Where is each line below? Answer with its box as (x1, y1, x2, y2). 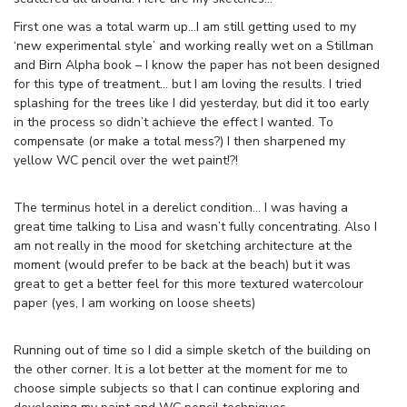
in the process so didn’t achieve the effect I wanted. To (14, 113, 333, 131)
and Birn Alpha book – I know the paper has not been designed (14, 55, 380, 74)
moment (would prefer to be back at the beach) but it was (14, 255, 351, 273)
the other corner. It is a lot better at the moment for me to (14, 360, 348, 378)
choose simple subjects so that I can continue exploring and (14, 379, 360, 397)
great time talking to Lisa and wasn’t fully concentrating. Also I (14, 217, 377, 235)
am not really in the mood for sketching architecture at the (14, 236, 352, 254)
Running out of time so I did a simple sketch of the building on (14, 341, 371, 359)
